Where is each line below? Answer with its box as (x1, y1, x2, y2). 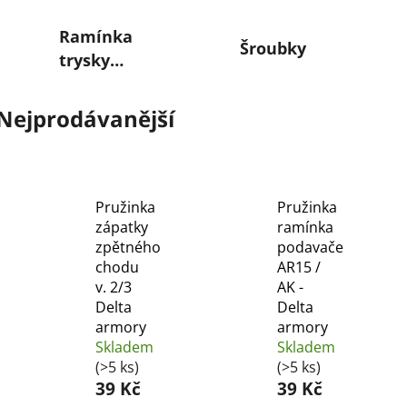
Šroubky (240, 36, 307, 59)
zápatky (95, 217, 148, 238)
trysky (58, 48, 110, 71)
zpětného (95, 237, 161, 258)
